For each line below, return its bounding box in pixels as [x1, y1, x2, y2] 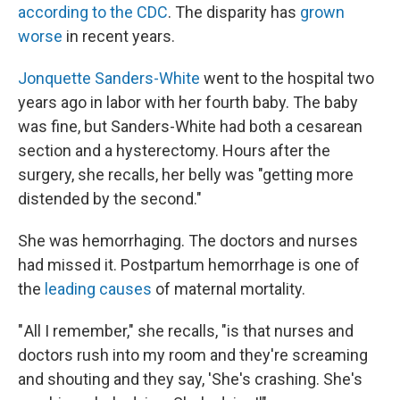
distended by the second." [18, 189, 202, 208]
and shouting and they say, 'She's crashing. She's [18, 370, 362, 388]
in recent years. [62, 27, 175, 46]
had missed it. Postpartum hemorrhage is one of [18, 255, 360, 274]
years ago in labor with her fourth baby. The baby [18, 93, 358, 112]
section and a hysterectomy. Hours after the [18, 141, 330, 160]
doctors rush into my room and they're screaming [18, 346, 368, 364]
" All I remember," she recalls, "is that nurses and [18, 321, 354, 340]
